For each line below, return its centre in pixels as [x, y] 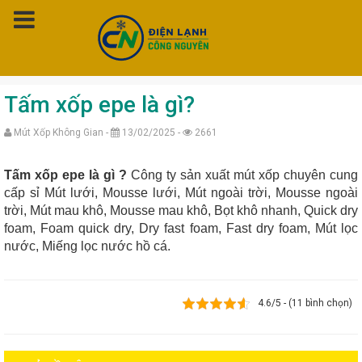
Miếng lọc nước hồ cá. [106, 246]
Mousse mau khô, [162, 210]
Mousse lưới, [144, 193]
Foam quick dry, [90, 228]
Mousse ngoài [317, 193]
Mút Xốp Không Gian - [61, 133]
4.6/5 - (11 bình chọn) [305, 303]
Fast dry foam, [270, 228]
